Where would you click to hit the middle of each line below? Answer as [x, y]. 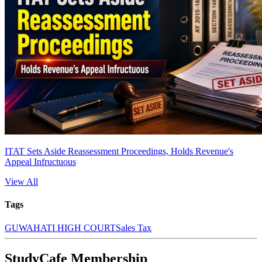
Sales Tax [134, 227]
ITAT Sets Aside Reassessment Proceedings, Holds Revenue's [119, 151]
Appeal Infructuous [40, 162]
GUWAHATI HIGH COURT [60, 227]
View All [21, 182]
